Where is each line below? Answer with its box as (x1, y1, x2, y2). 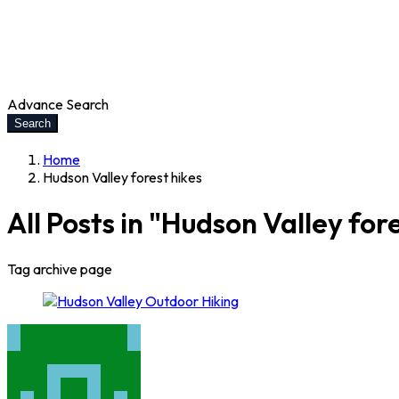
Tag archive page (7, 259, 112, 278)
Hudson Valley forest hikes (43, 168, 202, 186)
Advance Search (7, 95, 109, 113)
